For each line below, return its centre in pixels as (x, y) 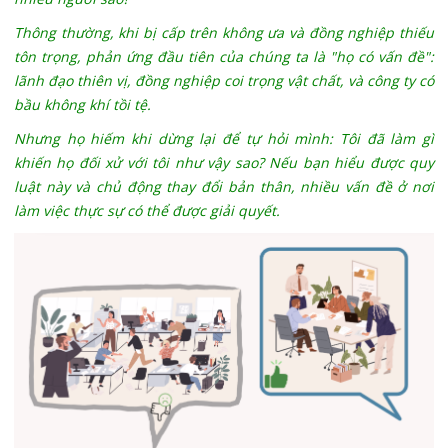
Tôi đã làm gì (387, 139)
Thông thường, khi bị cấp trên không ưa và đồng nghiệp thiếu (224, 33)
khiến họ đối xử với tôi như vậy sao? (141, 163)
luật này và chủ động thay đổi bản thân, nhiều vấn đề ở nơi (224, 187)
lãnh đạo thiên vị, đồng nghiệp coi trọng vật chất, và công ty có (224, 81)
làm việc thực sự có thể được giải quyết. (146, 211)
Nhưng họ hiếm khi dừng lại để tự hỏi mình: (176, 139)
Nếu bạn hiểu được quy (352, 163)
